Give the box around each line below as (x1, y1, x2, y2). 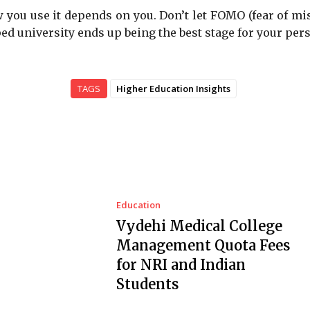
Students (116, 275, 179, 293)
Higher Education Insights (116, 82, 230, 95)
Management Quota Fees (116, 236, 290, 254)
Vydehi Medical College (116, 217, 282, 235)
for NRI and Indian (116, 255, 246, 273)
